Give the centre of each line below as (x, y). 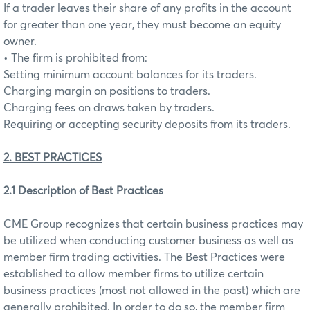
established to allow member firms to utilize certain (134, 274)
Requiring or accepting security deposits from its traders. (147, 124)
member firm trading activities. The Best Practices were (144, 257)
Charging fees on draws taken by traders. (109, 108)
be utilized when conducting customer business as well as (148, 240)
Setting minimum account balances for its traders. (130, 74)
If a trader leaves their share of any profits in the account (147, 8)
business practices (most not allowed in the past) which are (152, 290)
